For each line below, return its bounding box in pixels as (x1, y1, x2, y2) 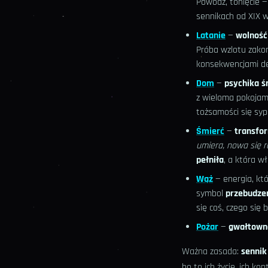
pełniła (196, 154, 224, 167)
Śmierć (196, 125, 224, 138)
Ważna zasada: (182, 245, 241, 258)
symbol (196, 187, 226, 200)
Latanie (196, 29, 226, 42)
